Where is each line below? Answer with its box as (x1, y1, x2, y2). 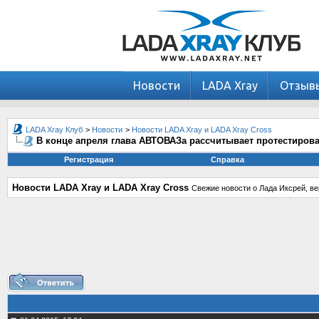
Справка (210, 155, 244, 164)
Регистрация (63, 155, 113, 164)
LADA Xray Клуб (26, 125, 83, 134)
